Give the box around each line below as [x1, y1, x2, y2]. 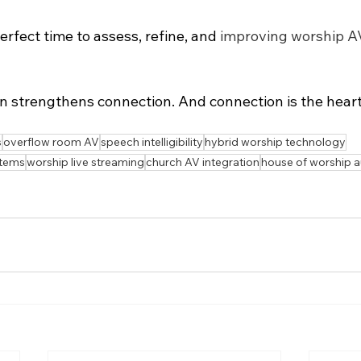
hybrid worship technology [205, 135, 346, 149]
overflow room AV [3, 135, 99, 149]
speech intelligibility [101, 135, 203, 149]
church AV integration [146, 155, 259, 169]
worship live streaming [27, 155, 144, 169]
